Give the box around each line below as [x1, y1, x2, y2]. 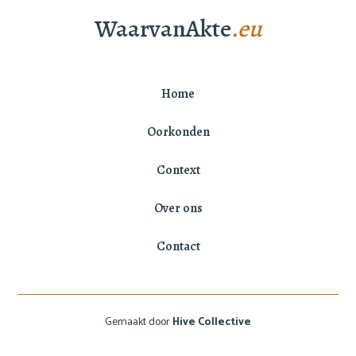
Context [156, 161, 200, 179]
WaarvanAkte [94, 11, 231, 44]
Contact [156, 237, 200, 255]
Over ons [153, 199, 203, 217]
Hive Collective [172, 312, 251, 331]
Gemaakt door [105, 312, 172, 331]
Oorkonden [146, 122, 210, 141]
